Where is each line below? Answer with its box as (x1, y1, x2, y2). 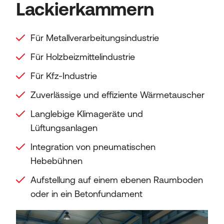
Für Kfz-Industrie (30, 70, 97, 81)
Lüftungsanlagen (30, 122, 97, 133)
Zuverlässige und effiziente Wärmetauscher (30, 89, 204, 100)
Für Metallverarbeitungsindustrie (30, 32, 159, 43)
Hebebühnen (30, 155, 82, 166)
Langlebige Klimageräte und (30, 108, 143, 119)
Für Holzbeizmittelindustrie (30, 51, 135, 62)
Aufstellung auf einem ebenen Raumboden (30, 174, 203, 185)
